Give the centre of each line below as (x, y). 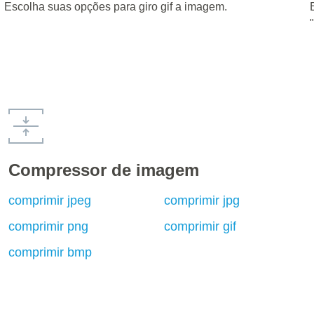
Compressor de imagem (104, 170)
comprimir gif (200, 226)
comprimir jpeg (50, 200)
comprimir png (49, 226)
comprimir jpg (202, 200)
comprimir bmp (50, 252)
